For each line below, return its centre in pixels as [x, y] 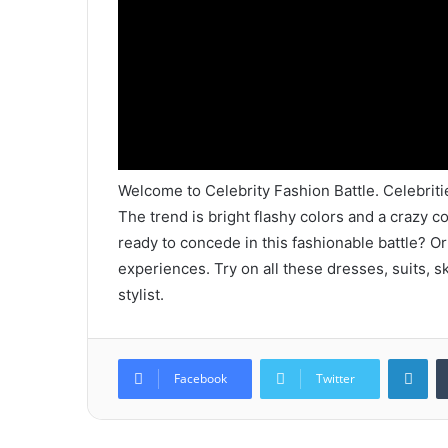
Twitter [335, 378]
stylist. [141, 294]
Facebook [200, 378]
